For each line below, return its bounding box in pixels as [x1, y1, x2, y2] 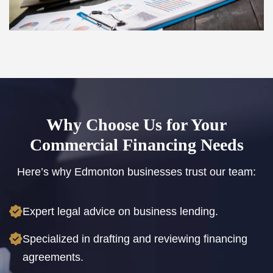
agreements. [23, 250, 83, 263]
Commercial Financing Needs [29, 135, 244, 154]
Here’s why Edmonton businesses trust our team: [17, 165, 256, 178]
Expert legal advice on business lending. [23, 205, 218, 218]
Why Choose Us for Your [46, 115, 227, 134]
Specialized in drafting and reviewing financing [23, 232, 247, 245]
